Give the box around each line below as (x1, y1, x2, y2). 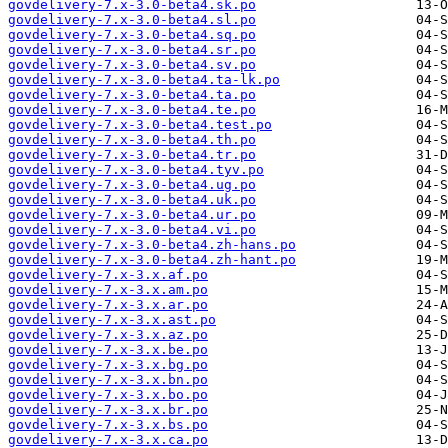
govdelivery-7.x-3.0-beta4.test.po (8, 117, 272, 133)
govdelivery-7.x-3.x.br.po (8, 402, 208, 418)
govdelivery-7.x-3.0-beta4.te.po (8, 102, 256, 118)
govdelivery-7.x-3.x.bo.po (8, 387, 208, 403)
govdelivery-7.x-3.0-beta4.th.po (8, 132, 256, 148)
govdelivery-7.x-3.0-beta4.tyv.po (8, 162, 264, 178)
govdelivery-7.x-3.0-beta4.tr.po (8, 147, 256, 163)
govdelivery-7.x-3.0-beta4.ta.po (8, 87, 256, 103)
